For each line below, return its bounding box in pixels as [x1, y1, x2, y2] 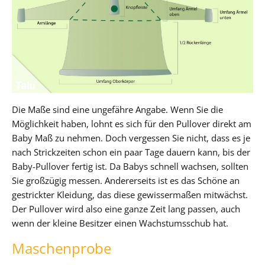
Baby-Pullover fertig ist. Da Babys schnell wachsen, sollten [12, 160, 248, 172]
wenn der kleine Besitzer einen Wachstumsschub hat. [12, 216, 228, 229]
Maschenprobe [12, 238, 111, 258]
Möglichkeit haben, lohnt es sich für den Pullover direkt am [12, 117, 251, 130]
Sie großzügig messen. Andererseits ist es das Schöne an [12, 174, 240, 186]
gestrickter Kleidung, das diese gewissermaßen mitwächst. [12, 188, 248, 201]
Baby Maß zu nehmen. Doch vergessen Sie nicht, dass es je [12, 131, 250, 144]
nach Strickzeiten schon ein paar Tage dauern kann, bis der [12, 146, 250, 158]
